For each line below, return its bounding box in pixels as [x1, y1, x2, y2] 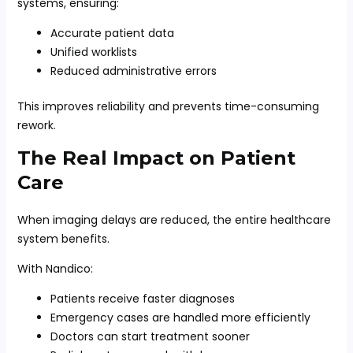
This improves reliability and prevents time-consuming [17, 98, 319, 114]
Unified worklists [50, 44, 137, 60]
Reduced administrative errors [50, 63, 217, 79]
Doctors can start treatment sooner [50, 329, 250, 344]
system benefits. [17, 231, 110, 247]
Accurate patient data [50, 25, 174, 41]
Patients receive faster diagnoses [50, 291, 235, 307]
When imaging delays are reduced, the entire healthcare [17, 212, 331, 228]
